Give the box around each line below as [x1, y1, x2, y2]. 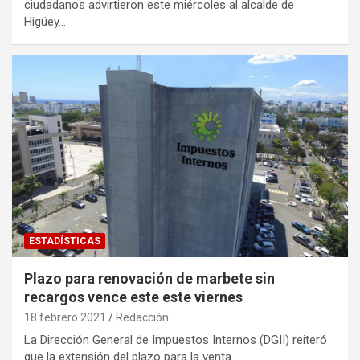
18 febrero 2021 [24, 310, 106, 324]
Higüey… [24, 14, 66, 29]
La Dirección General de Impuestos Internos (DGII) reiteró [24, 332, 327, 347]
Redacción [116, 310, 169, 324]
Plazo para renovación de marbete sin [24, 269, 275, 287]
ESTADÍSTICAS [29, 235, 100, 247]
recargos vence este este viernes [24, 288, 243, 305]
